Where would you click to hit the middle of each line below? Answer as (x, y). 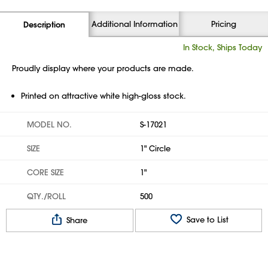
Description (44, 25)
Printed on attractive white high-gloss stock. (103, 95)
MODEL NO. (49, 124)
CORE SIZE (45, 172)
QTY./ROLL (46, 196)
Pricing (223, 24)
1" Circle (155, 148)
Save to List (206, 220)
